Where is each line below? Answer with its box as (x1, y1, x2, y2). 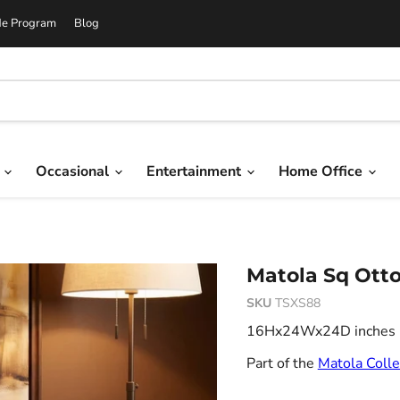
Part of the (246, 354, 318, 373)
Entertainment (146, 162, 245, 181)
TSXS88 (274, 295, 321, 312)
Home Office (279, 162, 366, 181)
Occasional (36, 162, 112, 181)
